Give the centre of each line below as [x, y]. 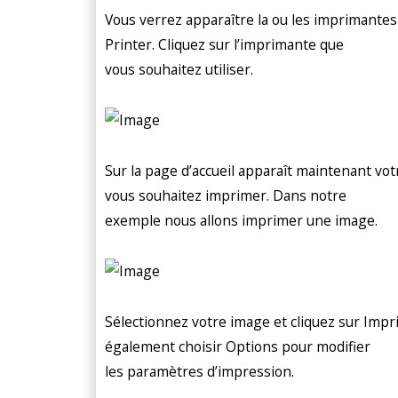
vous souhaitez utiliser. [179, 69]
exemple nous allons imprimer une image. [241, 220]
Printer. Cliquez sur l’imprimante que [224, 44]
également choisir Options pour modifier [238, 346]
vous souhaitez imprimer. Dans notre [226, 195]
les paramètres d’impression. [199, 371]
